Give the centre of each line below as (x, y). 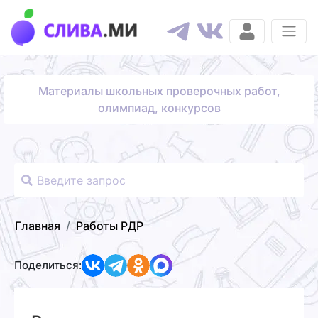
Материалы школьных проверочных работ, (159, 91)
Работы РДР (110, 225)
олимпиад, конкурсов (159, 108)
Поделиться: (48, 265)
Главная (38, 225)
